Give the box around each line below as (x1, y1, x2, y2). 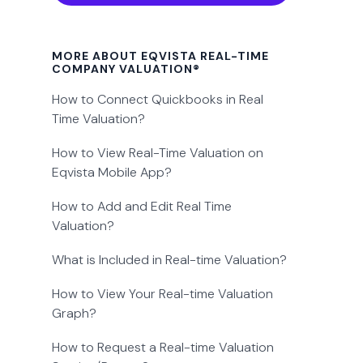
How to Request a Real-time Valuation (52, 339, 275, 357)
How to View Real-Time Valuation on (52, 144, 264, 162)
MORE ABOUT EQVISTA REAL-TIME (52, 49, 270, 64)
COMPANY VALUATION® (52, 62, 201, 77)
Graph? (52, 305, 97, 322)
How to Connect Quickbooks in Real (52, 91, 264, 109)
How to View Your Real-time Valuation (52, 285, 274, 303)
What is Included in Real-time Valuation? (52, 251, 288, 269)
